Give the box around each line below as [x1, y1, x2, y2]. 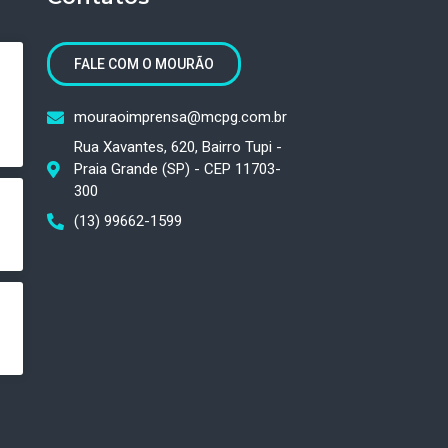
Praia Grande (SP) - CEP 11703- [73, 160, 281, 179]
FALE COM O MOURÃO [74, 56, 215, 73]
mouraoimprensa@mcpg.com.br [73, 108, 287, 127]
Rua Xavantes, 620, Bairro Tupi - [73, 138, 282, 157]
